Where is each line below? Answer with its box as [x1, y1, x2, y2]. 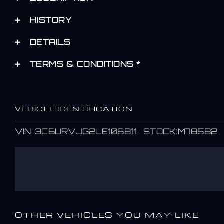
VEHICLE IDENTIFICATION [14, 104, 133, 113]
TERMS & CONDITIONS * [29, 59, 141, 69]
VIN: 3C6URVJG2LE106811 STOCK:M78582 [14, 126, 218, 136]
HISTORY [29, 15, 72, 25]
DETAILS [29, 37, 71, 47]
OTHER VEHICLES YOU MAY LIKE [14, 210, 199, 220]
